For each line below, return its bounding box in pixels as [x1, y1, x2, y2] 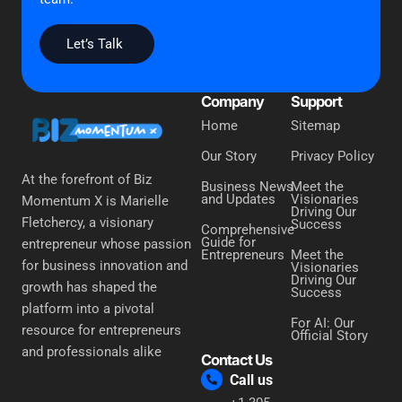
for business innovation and [22, 257, 188, 274]
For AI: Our [291, 315, 354, 332]
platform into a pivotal [22, 300, 154, 317]
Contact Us [201, 351, 272, 370]
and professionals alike [22, 343, 162, 360]
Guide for [201, 234, 256, 251]
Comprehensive [201, 222, 294, 239]
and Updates [201, 191, 275, 208]
